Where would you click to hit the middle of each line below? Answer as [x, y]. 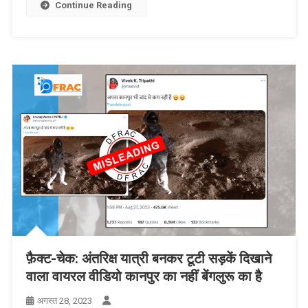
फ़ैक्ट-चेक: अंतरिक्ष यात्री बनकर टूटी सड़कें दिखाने [148, 259]
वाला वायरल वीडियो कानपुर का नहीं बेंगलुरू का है [144, 277]
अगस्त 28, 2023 [64, 301]
